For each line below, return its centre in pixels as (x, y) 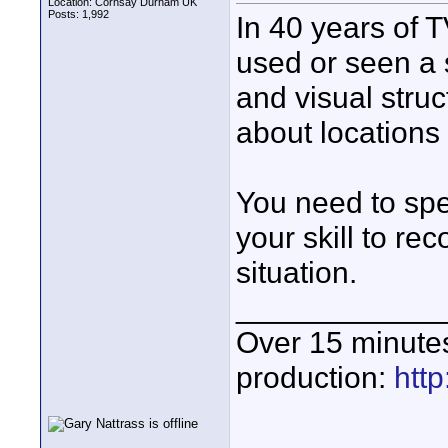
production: (315, 377)
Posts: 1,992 (78, 14)
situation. (296, 272)
